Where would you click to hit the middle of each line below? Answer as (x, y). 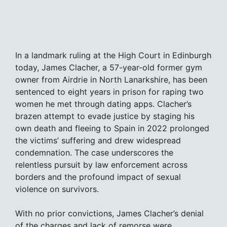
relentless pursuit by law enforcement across (101, 164)
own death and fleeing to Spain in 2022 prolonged (112, 128)
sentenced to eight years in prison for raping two (109, 91)
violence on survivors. (57, 189)
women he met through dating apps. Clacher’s (103, 104)
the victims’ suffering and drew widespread (98, 140)
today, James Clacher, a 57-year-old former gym (109, 67)
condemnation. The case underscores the (94, 152)
